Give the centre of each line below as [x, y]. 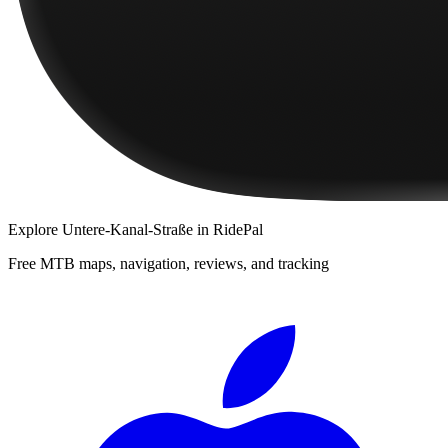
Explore [35, 229]
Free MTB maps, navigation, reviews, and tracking [168, 263]
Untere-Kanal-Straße [127, 229]
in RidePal [228, 229]
